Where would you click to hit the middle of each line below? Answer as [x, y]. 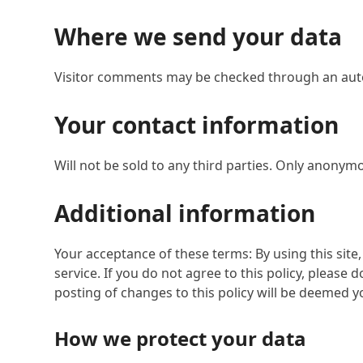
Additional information [185, 214]
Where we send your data [199, 37]
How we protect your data [181, 339]
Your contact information [197, 125]
